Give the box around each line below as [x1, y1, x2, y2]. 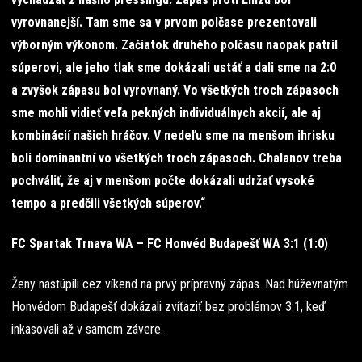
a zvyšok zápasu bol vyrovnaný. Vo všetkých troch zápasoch [11, 82, 339, 98]
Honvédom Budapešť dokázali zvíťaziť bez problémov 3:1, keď [11, 298, 326, 314]
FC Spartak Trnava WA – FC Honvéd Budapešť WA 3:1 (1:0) [11, 235, 328, 251]
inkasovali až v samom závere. [11, 321, 163, 337]
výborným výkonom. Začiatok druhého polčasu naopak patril [11, 36, 338, 53]
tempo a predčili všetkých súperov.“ [11, 195, 205, 211]
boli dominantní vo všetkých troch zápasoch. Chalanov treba [11, 149, 342, 166]
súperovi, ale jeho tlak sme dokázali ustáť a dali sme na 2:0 [11, 59, 336, 75]
